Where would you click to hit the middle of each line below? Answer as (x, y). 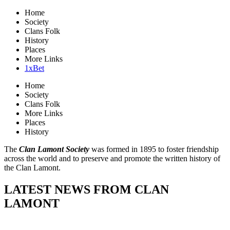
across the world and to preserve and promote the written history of (112, 158)
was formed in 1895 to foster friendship (154, 149)
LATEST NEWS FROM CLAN (87, 189)
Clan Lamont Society (54, 149)
